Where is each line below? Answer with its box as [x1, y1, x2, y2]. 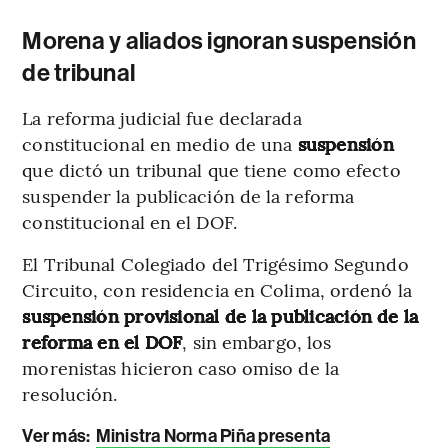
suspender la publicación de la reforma [22, 182, 355, 208]
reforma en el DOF [22, 328, 183, 354]
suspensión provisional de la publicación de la [22, 302, 419, 328]
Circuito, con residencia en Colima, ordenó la [22, 276, 412, 302]
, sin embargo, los [182, 328, 332, 354]
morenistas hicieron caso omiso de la [22, 354, 339, 380]
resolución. [22, 380, 118, 406]
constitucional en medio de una [22, 130, 298, 156]
